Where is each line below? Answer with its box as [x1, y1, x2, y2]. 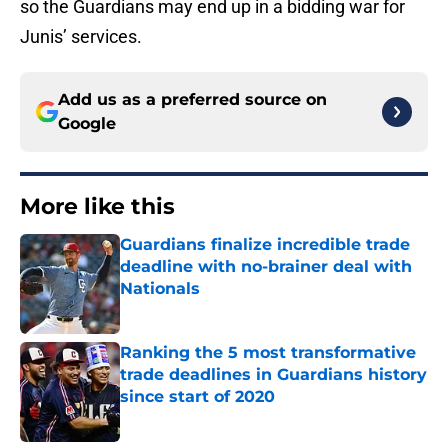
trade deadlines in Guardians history [120, 365, 427, 385]
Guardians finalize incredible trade [120, 235, 410, 255]
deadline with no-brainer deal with [120, 257, 412, 277]
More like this [20, 193, 175, 221]
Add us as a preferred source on [58, 90, 327, 110]
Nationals [120, 279, 200, 299]
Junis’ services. [20, 26, 146, 48]
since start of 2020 [120, 387, 275, 407]
